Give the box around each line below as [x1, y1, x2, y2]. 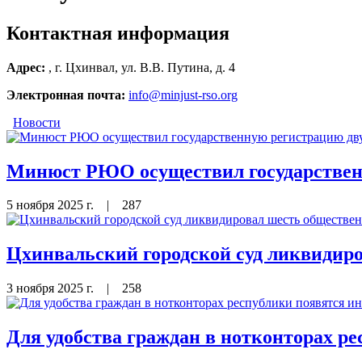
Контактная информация [6, 22, 229, 44]
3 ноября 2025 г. [6, 281, 97, 296]
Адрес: [6, 60, 45, 74]
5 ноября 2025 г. [6, 198, 97, 213]
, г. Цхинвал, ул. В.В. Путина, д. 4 [45, 60, 238, 74]
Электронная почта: [6, 87, 125, 102]
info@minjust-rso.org [128, 87, 238, 102]
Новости [13, 115, 61, 129]
